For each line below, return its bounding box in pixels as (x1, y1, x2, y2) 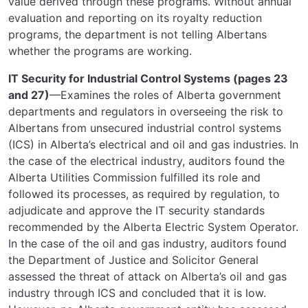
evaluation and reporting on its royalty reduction (8, 10, 262, 25)
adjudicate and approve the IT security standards (8, 203, 265, 217)
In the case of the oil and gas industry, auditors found (8, 236, 287, 250)
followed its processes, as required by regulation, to (8, 186, 280, 201)
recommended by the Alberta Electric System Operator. (8, 219, 298, 234)
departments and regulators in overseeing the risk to (8, 104, 283, 118)
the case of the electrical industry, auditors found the (8, 153, 285, 168)
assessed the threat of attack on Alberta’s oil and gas (8, 269, 287, 283)
